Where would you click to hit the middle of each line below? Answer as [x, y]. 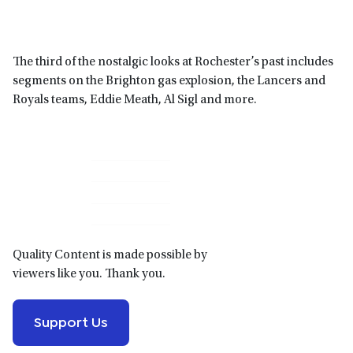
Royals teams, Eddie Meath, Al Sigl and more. [135, 100]
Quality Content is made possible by [110, 256]
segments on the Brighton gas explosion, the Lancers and [169, 81]
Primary [44, 171]
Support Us [71, 321]
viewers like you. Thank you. [89, 275]
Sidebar [43, 197]
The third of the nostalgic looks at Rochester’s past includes [173, 62]
